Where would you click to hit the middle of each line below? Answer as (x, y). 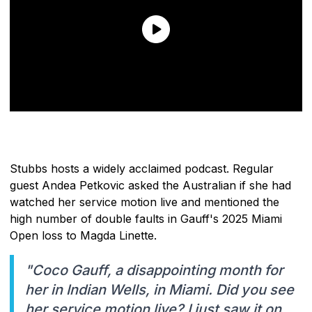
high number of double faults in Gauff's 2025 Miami (146, 218)
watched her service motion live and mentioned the (145, 202)
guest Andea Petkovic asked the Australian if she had (150, 185)
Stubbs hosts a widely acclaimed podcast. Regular (142, 168)
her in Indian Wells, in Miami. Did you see (159, 289)
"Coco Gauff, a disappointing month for (154, 270)
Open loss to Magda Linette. (83, 235)
